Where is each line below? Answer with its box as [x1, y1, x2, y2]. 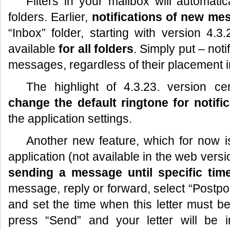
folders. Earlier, [8, 10, 92, 24]
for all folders [59, 42, 134, 55]
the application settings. [8, 112, 132, 125]
